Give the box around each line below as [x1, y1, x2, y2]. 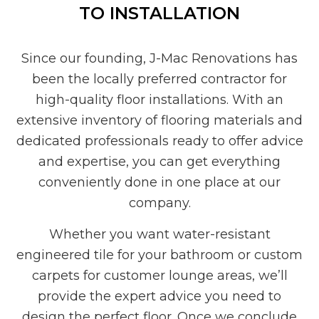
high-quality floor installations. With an [36, 91, 283, 108]
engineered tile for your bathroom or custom [16, 246, 303, 263]
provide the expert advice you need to [38, 288, 281, 304]
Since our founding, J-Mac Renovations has [21, 50, 298, 66]
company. [128, 194, 191, 211]
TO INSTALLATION [79, 2, 240, 23]
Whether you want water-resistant [48, 226, 271, 242]
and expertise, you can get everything [38, 153, 281, 169]
